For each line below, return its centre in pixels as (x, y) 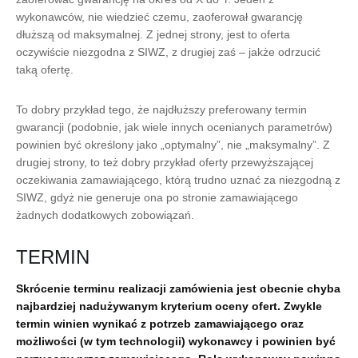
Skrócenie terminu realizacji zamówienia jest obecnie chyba (178, 288)
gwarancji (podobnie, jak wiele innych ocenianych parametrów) (174, 127)
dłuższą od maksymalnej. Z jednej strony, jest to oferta (153, 34)
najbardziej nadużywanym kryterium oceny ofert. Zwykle (169, 306)
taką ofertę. (45, 70)
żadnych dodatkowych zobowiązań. (105, 215)
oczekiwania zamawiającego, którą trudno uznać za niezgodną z (178, 180)
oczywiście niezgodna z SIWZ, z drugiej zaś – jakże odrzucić (168, 52)
